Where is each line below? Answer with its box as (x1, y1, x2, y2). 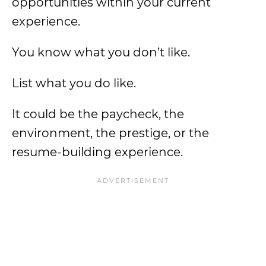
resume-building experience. (12, 145, 183, 159)
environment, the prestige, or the (12, 126, 209, 140)
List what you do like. (12, 76, 136, 90)
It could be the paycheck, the (12, 107, 184, 121)
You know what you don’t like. (12, 45, 190, 59)
